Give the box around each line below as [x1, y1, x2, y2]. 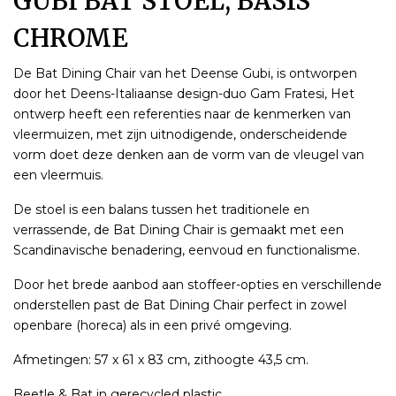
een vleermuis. [13, 166, 103, 183]
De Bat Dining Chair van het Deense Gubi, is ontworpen [13, 65, 357, 81]
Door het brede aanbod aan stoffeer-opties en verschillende [13, 276, 382, 293]
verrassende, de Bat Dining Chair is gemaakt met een [13, 221, 344, 238]
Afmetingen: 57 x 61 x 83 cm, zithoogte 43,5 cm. [13, 351, 308, 368]
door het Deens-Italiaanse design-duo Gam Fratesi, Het [13, 85, 354, 102]
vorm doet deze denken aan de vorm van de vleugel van [13, 146, 364, 163]
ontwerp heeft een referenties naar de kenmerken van [13, 105, 351, 122]
